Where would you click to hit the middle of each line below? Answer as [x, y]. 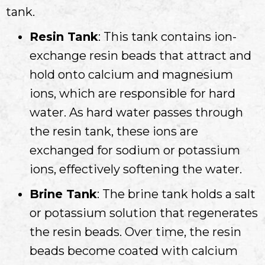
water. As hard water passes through [136, 112]
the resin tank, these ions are [114, 131]
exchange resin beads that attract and [140, 55]
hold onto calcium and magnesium [131, 74]
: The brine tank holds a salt [176, 194]
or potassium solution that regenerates [144, 213]
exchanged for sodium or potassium [135, 150]
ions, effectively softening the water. [136, 169]
